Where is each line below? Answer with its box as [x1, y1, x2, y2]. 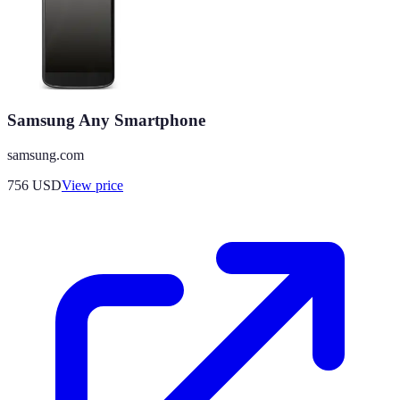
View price [62, 177, 123, 193]
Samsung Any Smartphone [7, 110, 205, 129]
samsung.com [7, 146, 84, 162]
